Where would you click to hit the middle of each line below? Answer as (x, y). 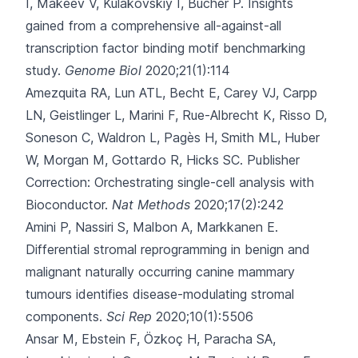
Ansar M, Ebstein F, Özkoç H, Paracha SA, (151, 339)
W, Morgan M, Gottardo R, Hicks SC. (134, 160)
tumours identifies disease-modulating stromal (160, 294)
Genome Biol (103, 70)
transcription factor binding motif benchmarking (165, 48)
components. (64, 316)
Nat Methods (151, 205)
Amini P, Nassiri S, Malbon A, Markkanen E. (152, 227)
